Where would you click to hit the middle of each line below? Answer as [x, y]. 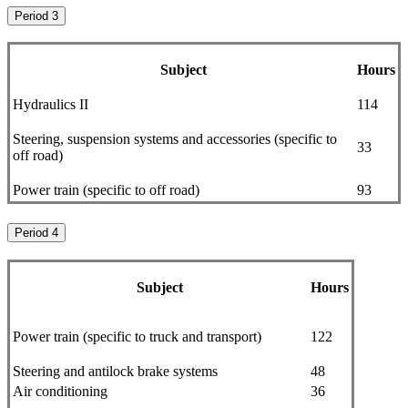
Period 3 [36, 15]
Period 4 [36, 232]
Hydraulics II [51, 105]
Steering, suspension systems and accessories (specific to [175, 139]
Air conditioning [60, 391]
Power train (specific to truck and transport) [137, 336]
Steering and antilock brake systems [115, 371]
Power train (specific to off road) [106, 190]
